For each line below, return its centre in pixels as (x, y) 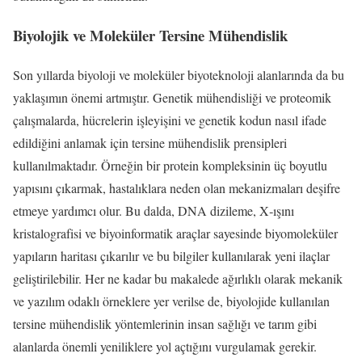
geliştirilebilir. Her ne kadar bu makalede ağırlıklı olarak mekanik (178, 278)
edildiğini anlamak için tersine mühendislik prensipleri (150, 142)
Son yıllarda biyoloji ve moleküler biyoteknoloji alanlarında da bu (179, 74)
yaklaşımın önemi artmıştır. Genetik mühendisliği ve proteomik (172, 97)
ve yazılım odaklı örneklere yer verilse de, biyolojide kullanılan (171, 301)
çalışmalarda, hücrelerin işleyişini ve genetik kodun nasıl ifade (170, 120)
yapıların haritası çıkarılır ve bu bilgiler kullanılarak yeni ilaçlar (171, 255)
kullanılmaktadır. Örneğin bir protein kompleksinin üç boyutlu (170, 165)
